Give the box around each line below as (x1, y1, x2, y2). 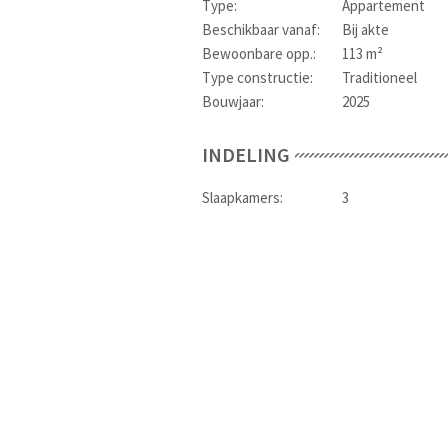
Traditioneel (342, 68, 417, 87)
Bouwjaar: (202, 92, 264, 111)
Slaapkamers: (202, 188, 283, 207)
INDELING (202, 142, 290, 167)
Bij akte (342, 20, 389, 39)
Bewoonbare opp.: (202, 44, 316, 63)
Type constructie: (202, 68, 313, 87)
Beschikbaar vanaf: (202, 20, 320, 39)
